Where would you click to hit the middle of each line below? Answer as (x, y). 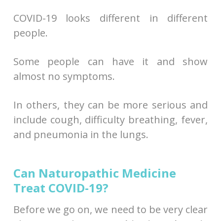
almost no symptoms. (64, 76)
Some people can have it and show (110, 61)
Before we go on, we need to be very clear (110, 209)
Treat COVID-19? (61, 187)
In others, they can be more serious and (110, 105)
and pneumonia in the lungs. (81, 134)
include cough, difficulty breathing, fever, (110, 119)
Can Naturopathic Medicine (94, 173)
